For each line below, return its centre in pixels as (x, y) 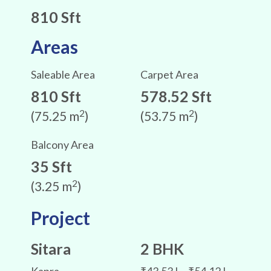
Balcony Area (62, 145)
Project (60, 218)
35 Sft (51, 167)
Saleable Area (63, 75)
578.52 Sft (176, 96)
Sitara (51, 249)
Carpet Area (169, 75)
